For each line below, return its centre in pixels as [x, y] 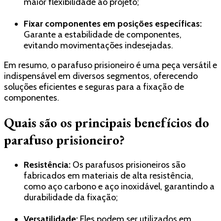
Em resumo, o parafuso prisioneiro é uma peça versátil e [110, 65]
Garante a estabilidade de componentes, [103, 34]
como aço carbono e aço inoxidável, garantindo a [119, 187]
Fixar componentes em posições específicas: [113, 23]
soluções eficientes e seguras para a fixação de [94, 87]
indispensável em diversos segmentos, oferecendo [101, 76]
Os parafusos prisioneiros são [128, 165]
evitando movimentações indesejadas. [98, 45]
